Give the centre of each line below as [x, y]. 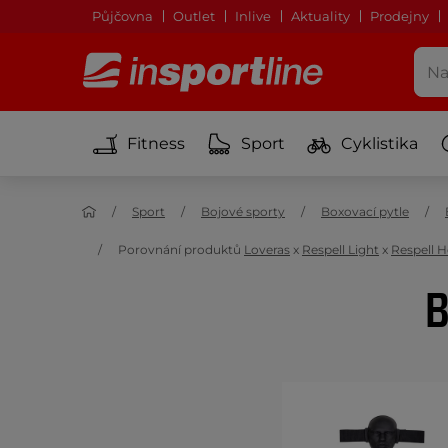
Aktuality [320, 16]
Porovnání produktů [181, 249]
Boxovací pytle [365, 211]
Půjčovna [122, 16]
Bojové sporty [243, 211]
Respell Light [340, 249]
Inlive [253, 16]
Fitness [156, 143]
